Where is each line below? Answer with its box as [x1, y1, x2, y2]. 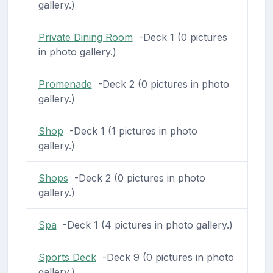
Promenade [38, 77, 92, 90]
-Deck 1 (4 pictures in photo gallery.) [56, 218, 233, 231]
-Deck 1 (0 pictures [132, 30, 227, 43]
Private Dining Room [38, 30, 133, 43]
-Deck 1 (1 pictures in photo [63, 124, 197, 137]
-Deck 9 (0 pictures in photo [96, 250, 234, 263]
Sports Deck [38, 250, 96, 263]
